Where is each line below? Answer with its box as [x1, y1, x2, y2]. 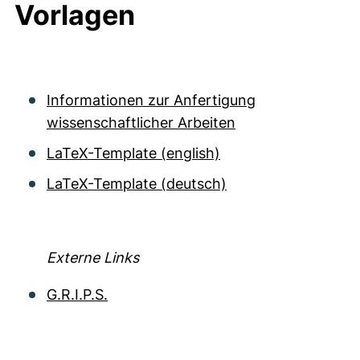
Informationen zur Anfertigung [47, 92, 256, 108]
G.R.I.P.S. [47, 286, 108, 303]
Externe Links [47, 249, 139, 266]
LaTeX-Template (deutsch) [47, 175, 227, 192]
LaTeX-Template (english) [47, 145, 220, 162]
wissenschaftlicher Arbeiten [47, 114, 235, 131]
